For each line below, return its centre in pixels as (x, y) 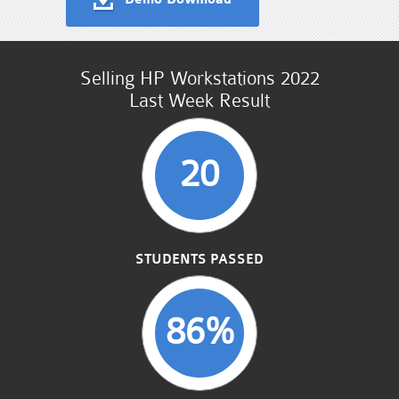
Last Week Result (199, 100)
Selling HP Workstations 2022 (199, 78)
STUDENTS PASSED (199, 259)
